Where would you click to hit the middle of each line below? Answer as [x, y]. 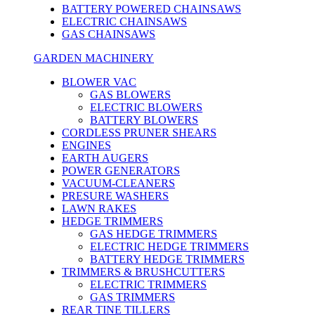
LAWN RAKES [99, 208]
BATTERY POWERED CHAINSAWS [152, 9]
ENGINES [86, 145]
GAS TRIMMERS [133, 297]
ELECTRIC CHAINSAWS [124, 21]
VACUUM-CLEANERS [118, 183]
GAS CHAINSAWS [109, 34]
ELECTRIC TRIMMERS [148, 284]
